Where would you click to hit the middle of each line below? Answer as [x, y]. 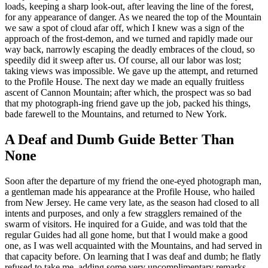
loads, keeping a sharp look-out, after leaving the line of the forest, [129, 7]
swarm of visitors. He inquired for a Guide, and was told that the [126, 224]
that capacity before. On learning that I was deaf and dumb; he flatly [133, 257]
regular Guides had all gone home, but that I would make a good [126, 235]
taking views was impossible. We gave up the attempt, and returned [131, 71]
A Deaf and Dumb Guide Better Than [119, 140]
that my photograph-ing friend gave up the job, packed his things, [128, 103]
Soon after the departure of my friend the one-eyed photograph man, [133, 181]
